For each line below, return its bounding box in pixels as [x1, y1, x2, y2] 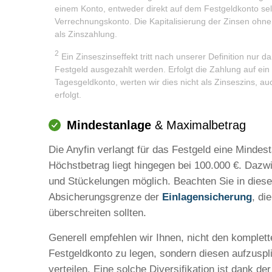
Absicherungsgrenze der [49, 191, 162, 203]
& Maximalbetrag [151, 118, 246, 132]
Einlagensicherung [162, 191, 252, 203]
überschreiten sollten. [49, 206, 146, 219]
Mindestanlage [67, 118, 151, 132]
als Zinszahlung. [55, 29, 117, 39]
